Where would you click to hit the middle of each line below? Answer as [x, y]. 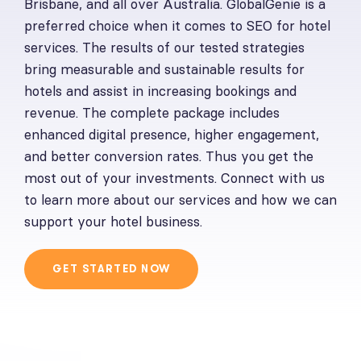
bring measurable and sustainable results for [164, 69]
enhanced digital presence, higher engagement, [172, 134]
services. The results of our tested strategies [164, 47]
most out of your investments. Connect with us [174, 178]
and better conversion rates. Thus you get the [169, 156]
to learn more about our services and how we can [180, 199]
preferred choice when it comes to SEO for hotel [177, 25]
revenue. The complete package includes [152, 112]
